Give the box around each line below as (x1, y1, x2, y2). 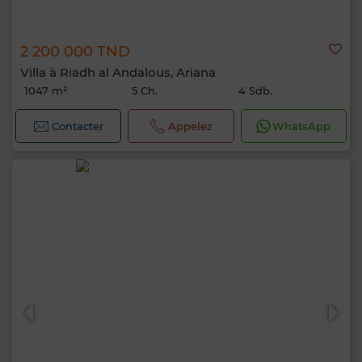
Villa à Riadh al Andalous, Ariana (20, 65, 216, 80)
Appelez (167, 120, 213, 133)
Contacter (52, 120, 104, 133)
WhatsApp (272, 120, 331, 133)
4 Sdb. (238, 84, 273, 97)
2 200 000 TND (20, 43, 130, 61)
